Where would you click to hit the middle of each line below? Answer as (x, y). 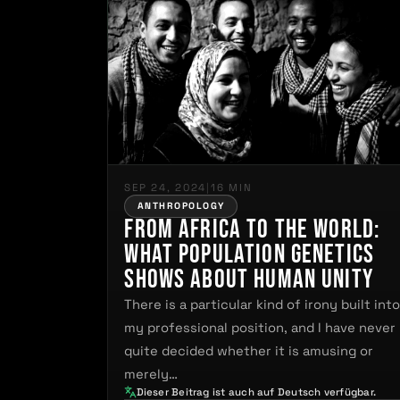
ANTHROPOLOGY (181, 205)
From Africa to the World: (252, 229)
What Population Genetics (250, 254)
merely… (151, 374)
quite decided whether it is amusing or (249, 350)
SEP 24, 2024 (166, 187)
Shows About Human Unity (249, 279)
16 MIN (231, 187)
